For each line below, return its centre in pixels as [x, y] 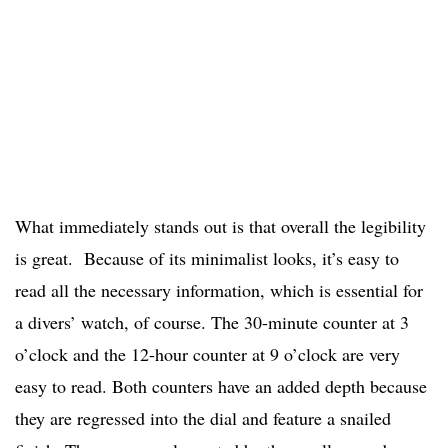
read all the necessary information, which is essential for [219, 290]
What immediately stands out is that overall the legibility [220, 226]
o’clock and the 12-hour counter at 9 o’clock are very [207, 354]
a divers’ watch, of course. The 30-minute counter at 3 [212, 322]
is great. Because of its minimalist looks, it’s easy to [207, 258]
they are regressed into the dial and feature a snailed [203, 418]
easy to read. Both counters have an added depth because [221, 386]
